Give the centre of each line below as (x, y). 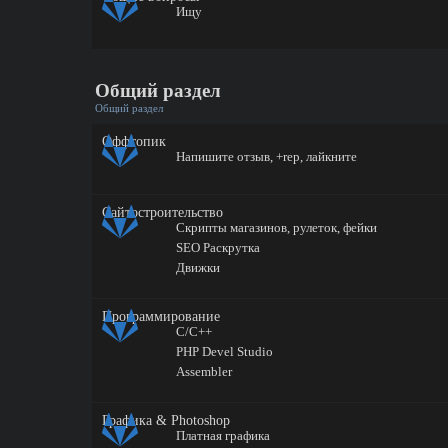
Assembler (203, 371)
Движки (197, 267)
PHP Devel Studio (224, 351)
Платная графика (222, 435)
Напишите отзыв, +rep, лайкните (266, 156)
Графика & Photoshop (166, 420)
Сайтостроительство (162, 212)
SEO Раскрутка (217, 247)
